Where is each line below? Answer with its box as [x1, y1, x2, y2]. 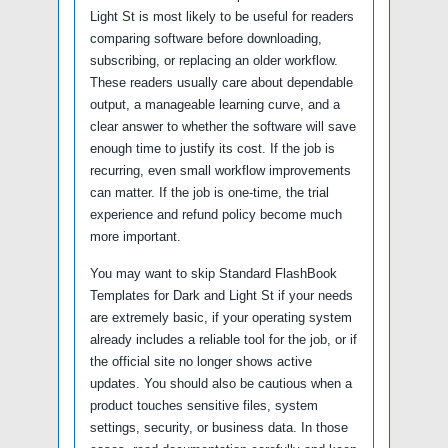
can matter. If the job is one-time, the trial [90, 185, 329, 201]
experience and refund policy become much [90, 207, 342, 223]
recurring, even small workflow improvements [90, 163, 351, 179]
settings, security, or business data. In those [90, 420, 348, 436]
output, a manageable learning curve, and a [90, 97, 340, 113]
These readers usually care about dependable [90, 75, 353, 91]
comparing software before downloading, [90, 31, 322, 47]
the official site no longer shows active [90, 354, 312, 370]
